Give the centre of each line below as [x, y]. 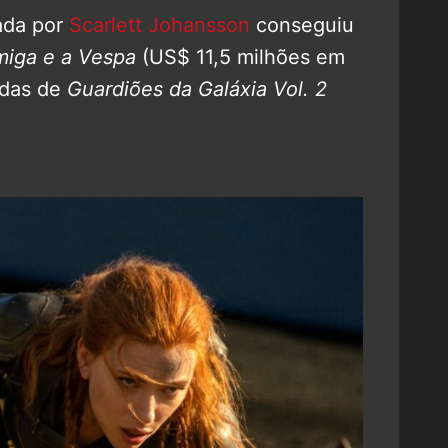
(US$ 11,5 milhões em [240, 56]
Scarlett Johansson [159, 24]
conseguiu [302, 24]
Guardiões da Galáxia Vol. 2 [197, 88]
